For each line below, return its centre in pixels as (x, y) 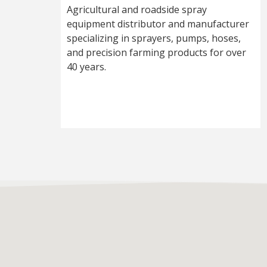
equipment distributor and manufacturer (158, 24)
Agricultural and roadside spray (137, 9)
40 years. (86, 66)
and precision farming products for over (156, 52)
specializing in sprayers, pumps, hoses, (154, 38)
